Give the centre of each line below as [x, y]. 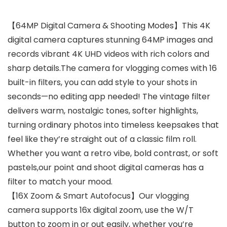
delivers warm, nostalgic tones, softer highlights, [103, 111]
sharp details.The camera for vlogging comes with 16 [112, 68]
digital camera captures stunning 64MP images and [110, 40]
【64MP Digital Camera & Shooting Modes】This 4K [109, 26]
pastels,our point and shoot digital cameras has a [106, 168]
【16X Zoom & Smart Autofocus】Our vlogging [98, 196]
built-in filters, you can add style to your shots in [102, 83]
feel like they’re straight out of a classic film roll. [102, 139]
